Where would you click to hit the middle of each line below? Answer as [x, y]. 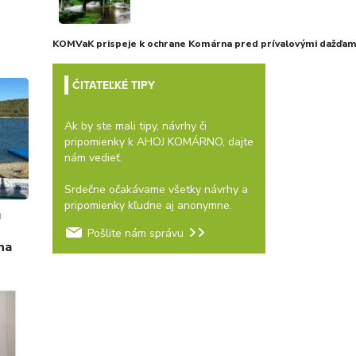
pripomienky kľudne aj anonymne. [148, 205]
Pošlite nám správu [135, 233]
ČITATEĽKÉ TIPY [113, 85]
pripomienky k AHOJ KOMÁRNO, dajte [159, 142]
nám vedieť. [93, 158]
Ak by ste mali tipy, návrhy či [135, 126]
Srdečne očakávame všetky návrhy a [156, 190]
